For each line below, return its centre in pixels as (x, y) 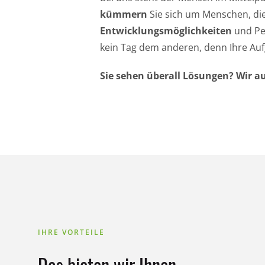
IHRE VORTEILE (71, 232)
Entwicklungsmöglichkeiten (166, 31)
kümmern (123, 14)
